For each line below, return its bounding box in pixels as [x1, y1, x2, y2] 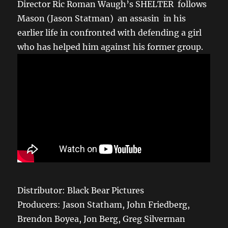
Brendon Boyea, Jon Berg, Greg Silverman [17, 213, 186, 224]
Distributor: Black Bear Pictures [17, 185, 145, 195]
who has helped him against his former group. [17, 42, 204, 52]
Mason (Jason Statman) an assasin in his [17, 13, 186, 24]
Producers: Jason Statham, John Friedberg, [17, 199, 190, 210]
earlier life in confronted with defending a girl [17, 27, 202, 38]
